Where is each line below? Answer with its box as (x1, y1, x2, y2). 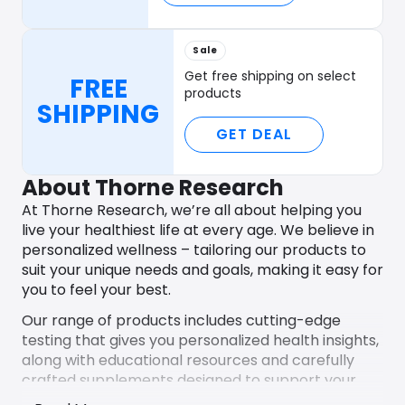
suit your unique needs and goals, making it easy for (22, 259, 383, 280)
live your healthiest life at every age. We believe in (22, 220, 374, 240)
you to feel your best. (22, 279, 171, 300)
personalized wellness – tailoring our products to (22, 240, 366, 260)
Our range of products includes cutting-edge (22, 310, 341, 331)
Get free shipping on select (184, 67, 356, 85)
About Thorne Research (22, 173, 284, 202)
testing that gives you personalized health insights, (22, 330, 379, 351)
